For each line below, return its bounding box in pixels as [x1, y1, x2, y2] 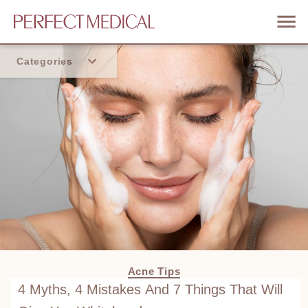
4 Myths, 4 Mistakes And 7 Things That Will [17, 281, 283, 297]
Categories [16, 56, 73, 67]
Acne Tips [127, 265, 181, 277]
